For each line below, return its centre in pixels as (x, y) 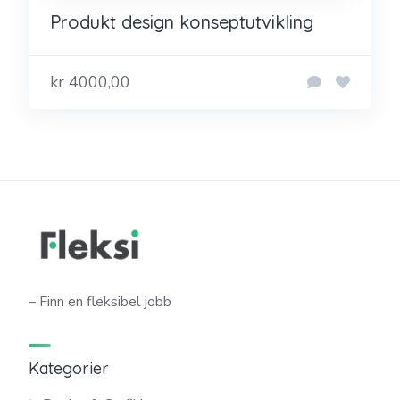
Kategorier (69, 368)
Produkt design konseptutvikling (182, 22)
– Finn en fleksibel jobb (100, 302)
